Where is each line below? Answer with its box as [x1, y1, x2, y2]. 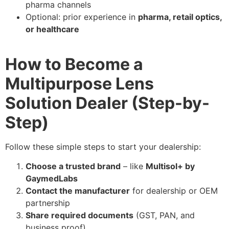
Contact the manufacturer [26, 186, 130, 196]
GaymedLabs [26, 173, 78, 184]
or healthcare [26, 24, 79, 34]
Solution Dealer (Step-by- [5, 93, 210, 113]
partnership [26, 198, 70, 209]
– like [121, 161, 146, 172]
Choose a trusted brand [26, 161, 121, 172]
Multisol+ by [146, 161, 195, 172]
